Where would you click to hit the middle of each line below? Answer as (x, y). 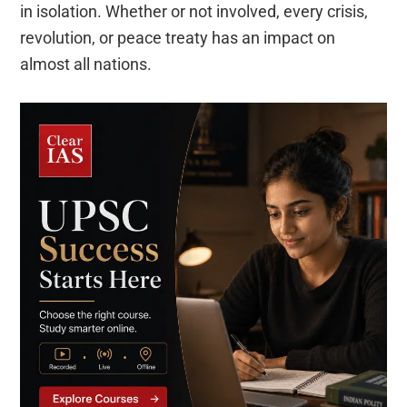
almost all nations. (86, 65)
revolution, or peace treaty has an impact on (178, 38)
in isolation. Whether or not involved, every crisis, (194, 12)
